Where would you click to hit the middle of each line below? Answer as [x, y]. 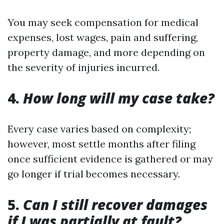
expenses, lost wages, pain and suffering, [103, 37]
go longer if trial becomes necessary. [94, 174]
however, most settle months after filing [101, 144]
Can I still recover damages [115, 204]
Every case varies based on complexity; [99, 129]
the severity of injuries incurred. [83, 67]
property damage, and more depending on [106, 52]
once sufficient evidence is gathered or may [110, 159]
